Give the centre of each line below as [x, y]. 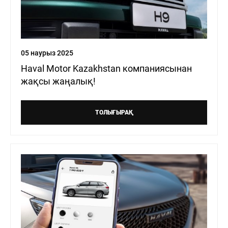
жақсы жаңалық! [58, 81]
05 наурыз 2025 [47, 53]
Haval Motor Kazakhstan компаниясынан [106, 69]
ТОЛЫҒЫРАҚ [114, 113]
